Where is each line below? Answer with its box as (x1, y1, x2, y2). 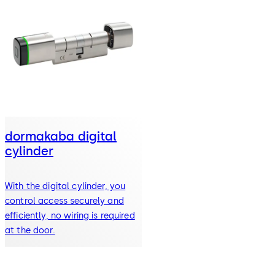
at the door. (5, 225, 55, 236)
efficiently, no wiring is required (5, 210, 135, 221)
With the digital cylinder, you (5, 180, 126, 192)
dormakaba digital (5, 128, 117, 144)
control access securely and (5, 195, 124, 206)
